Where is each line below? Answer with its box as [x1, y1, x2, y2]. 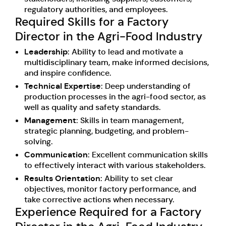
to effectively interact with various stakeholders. [24, 159, 205, 171]
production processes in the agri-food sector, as [24, 91, 206, 102]
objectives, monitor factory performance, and [24, 183, 196, 194]
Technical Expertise [24, 80, 101, 91]
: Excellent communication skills [88, 149, 208, 160]
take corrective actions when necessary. [24, 194, 174, 205]
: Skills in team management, [76, 115, 184, 126]
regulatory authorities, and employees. [24, 4, 167, 15]
